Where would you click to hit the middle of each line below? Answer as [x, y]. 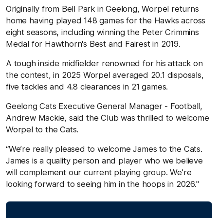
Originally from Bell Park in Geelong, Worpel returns [102, 9]
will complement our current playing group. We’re [99, 172]
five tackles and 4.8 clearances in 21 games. [87, 86]
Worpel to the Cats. [42, 129]
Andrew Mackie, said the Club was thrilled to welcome [108, 118]
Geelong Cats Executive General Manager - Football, [104, 106]
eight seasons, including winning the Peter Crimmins [102, 32]
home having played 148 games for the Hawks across [106, 20]
